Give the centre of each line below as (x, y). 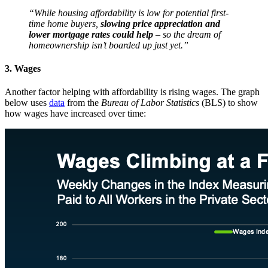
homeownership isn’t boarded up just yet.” (109, 45)
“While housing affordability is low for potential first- (129, 13)
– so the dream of (187, 34)
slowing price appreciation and (160, 23)
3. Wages (23, 69)
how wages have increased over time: (75, 114)
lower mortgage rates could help (91, 34)
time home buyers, (65, 23)
